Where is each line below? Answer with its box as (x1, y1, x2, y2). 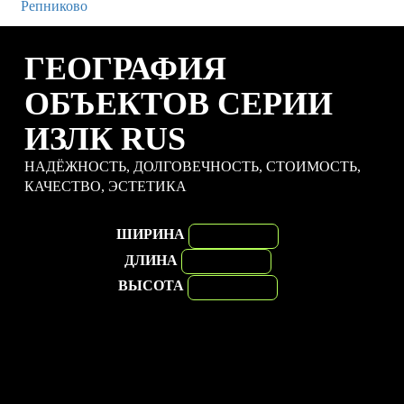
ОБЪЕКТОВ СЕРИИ (24, 85, 333, 122)
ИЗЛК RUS (24, 120, 186, 157)
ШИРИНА (116, 226, 185, 243)
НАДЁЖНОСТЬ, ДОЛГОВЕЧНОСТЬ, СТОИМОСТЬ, (24, 158, 361, 174)
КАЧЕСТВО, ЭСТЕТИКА (24, 178, 187, 194)
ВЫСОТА (117, 278, 184, 294)
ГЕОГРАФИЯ (24, 50, 226, 87)
